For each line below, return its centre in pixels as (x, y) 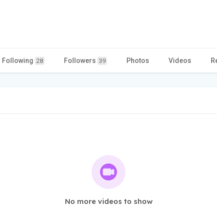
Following (18, 60)
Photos (138, 60)
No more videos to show (108, 201)
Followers (81, 60)
